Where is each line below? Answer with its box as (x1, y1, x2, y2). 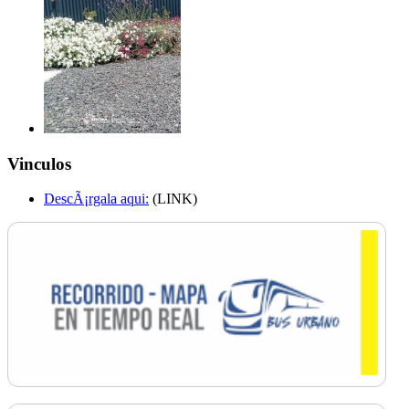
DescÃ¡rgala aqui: (44, 191, 149, 207)
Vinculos (7, 153, 71, 173)
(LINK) (149, 191, 197, 207)
